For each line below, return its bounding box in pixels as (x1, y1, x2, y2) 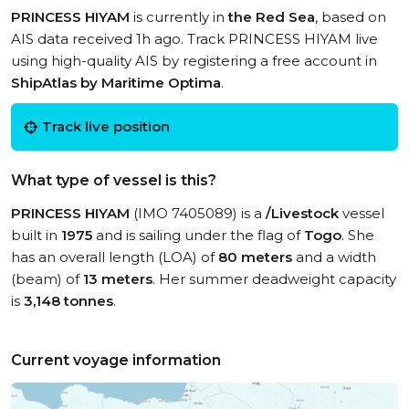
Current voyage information (11, 351, 221, 369)
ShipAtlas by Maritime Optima (11, 74, 221, 91)
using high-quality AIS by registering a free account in (11, 52, 377, 69)
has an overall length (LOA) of (11, 248, 218, 266)
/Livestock (266, 204, 339, 222)
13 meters (83, 270, 152, 288)
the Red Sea (228, 8, 315, 26)
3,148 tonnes (24, 292, 113, 309)
